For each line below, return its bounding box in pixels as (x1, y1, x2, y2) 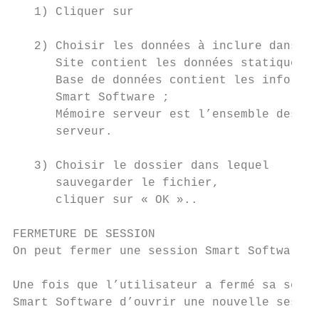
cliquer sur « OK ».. (13, 194, 198, 206)
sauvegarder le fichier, (13, 177, 219, 189)
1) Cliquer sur (13, 6, 134, 19)
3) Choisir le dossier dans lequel (13, 159, 269, 172)
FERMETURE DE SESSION (13, 228, 155, 241)
